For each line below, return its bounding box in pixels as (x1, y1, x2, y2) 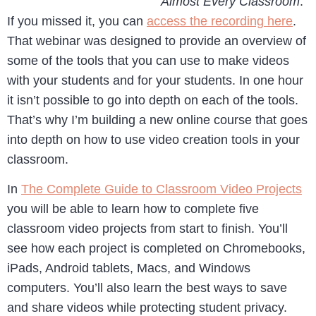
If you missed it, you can (7, 14, 147, 28)
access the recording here (147, 14, 293, 28)
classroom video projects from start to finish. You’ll (7, 221, 288, 236)
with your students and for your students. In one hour (7, 73, 303, 87)
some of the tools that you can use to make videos (7, 54, 289, 68)
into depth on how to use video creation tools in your (7, 133, 300, 147)
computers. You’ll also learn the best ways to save (7, 281, 287, 296)
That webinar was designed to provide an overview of (7, 34, 306, 48)
